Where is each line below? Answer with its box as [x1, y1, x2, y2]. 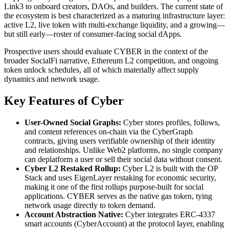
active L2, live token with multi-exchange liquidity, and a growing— [4, 20, 225, 29]
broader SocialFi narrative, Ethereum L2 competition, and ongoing [4, 56, 218, 65]
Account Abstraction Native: [25, 210, 125, 219]
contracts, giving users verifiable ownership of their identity [25, 136, 215, 145]
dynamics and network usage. [4, 74, 100, 83]
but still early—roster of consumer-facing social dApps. [4, 29, 182, 38]
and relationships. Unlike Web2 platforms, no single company [25, 145, 223, 154]
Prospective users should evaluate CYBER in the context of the [4, 47, 208, 56]
